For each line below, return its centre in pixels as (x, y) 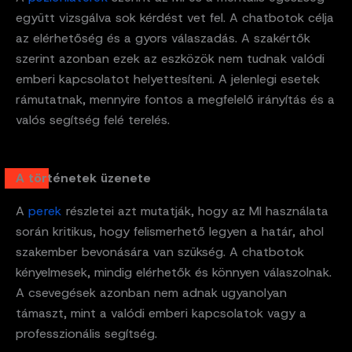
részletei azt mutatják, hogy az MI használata (195, 211)
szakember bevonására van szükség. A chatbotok (160, 252)
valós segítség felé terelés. (93, 120)
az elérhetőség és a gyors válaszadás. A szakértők (163, 38)
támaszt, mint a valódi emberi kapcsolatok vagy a (161, 313)
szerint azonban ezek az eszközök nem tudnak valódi (170, 59)
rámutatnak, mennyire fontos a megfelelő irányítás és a (175, 100)
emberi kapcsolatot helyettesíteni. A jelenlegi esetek (168, 79)
